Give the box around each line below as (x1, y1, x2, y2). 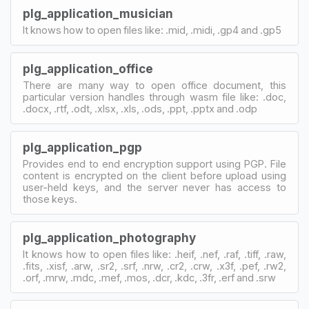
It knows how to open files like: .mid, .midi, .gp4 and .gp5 (23, 23, 281, 36)
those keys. (23, 192, 77, 205)
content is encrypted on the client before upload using (23, 169, 286, 181)
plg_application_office (23, 61, 153, 76)
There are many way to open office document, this (23, 79, 286, 91)
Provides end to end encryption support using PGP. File (23, 157, 286, 170)
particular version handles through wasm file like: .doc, (23, 90, 286, 103)
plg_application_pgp (23, 140, 142, 154)
